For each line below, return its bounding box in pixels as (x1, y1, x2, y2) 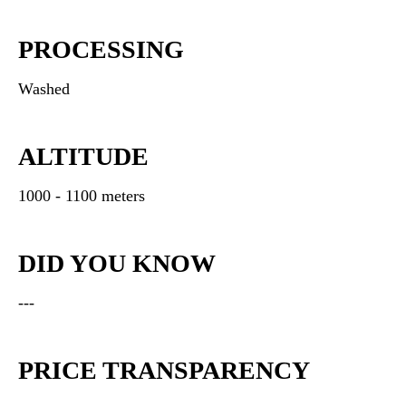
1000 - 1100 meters (18, 187, 145, 205)
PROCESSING (18, 35, 184, 63)
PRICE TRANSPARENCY (18, 356, 310, 384)
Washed (18, 80, 70, 98)
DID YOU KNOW (18, 249, 216, 277)
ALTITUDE (18, 142, 149, 170)
